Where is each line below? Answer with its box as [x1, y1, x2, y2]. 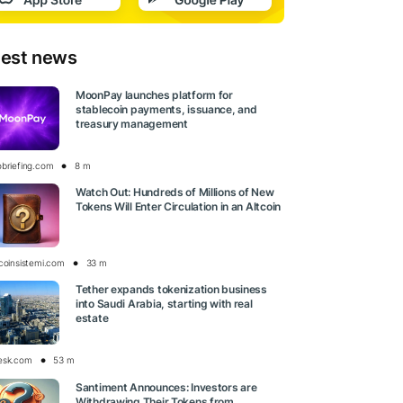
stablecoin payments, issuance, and [76, 103, 257, 117]
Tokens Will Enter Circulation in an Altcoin [76, 200, 281, 214]
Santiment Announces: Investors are [76, 380, 257, 394]
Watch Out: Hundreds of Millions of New [76, 185, 274, 200]
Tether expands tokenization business [76, 282, 267, 297]
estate [76, 311, 109, 326]
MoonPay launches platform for [76, 88, 233, 103]
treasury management [76, 117, 188, 131]
